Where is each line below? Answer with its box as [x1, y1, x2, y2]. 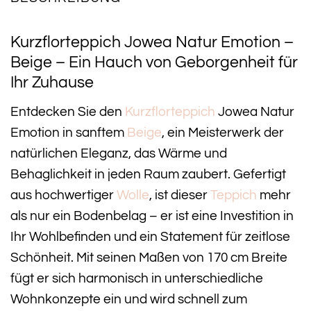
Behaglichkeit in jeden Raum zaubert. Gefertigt [10, 167, 286, 181]
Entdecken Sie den [10, 104, 125, 119]
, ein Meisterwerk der [162, 125, 284, 140]
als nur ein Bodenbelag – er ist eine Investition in [10, 208, 294, 223]
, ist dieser [149, 187, 210, 202]
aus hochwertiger [10, 187, 117, 202]
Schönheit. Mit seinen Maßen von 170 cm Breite [10, 250, 287, 264]
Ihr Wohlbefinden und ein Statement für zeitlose [10, 229, 290, 244]
